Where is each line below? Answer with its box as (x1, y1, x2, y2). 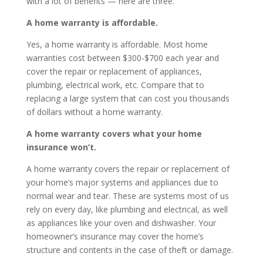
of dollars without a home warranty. (26, 106, 163, 117)
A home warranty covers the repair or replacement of (26, 163, 230, 174)
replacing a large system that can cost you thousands (26, 93, 230, 104)
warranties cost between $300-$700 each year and (26, 52, 219, 63)
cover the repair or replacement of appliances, (26, 66, 202, 77)
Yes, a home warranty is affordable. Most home (26, 39, 208, 50)
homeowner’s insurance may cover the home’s (26, 231, 204, 242)
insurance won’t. (26, 141, 96, 153)
